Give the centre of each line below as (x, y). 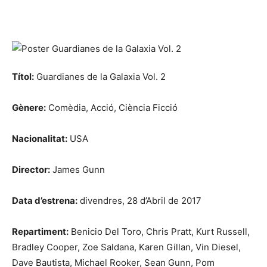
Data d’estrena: (45, 200)
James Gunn (77, 169)
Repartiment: (40, 231)
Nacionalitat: (40, 138)
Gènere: (29, 107)
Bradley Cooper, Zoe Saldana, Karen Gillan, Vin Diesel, (126, 247)
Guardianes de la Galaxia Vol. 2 (100, 76)
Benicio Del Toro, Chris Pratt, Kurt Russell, (159, 231)
